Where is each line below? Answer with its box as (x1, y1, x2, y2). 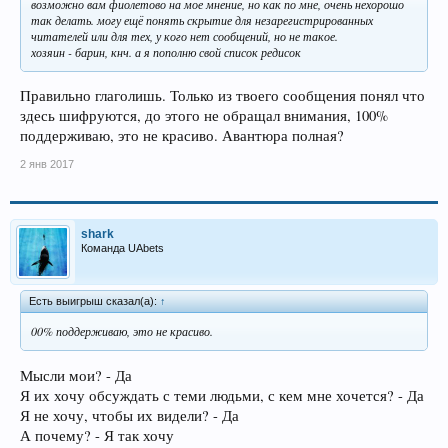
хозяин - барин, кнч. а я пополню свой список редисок (31, 43, 301, 60)
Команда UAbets (81, 242, 164, 255)
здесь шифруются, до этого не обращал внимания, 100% (20, 106, 388, 126)
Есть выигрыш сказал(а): (29, 295, 160, 308)
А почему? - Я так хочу (20, 426, 174, 446)
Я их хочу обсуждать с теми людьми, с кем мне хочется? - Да (20, 386, 424, 406)
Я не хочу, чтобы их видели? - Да (20, 406, 239, 426)
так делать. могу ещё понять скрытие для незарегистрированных (31, 11, 373, 28)
